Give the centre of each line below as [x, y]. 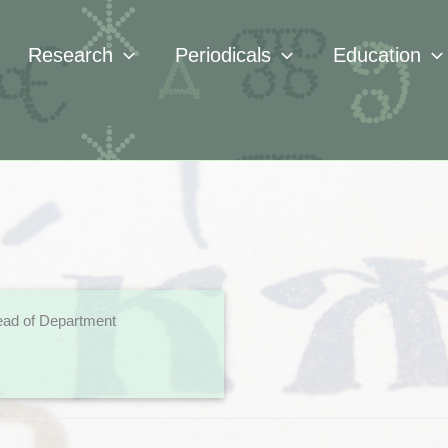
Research [70, 55]
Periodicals [223, 55]
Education [377, 55]
